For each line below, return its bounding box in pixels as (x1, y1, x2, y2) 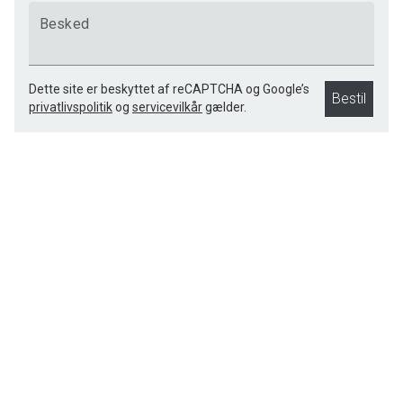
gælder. (205, 100, 246, 114)
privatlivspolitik (29, 100, 112, 114)
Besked (40, 15, 89, 32)
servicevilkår (132, 100, 202, 114)
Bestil (332, 90, 366, 107)
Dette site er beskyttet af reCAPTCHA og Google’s (29, 82, 309, 96)
